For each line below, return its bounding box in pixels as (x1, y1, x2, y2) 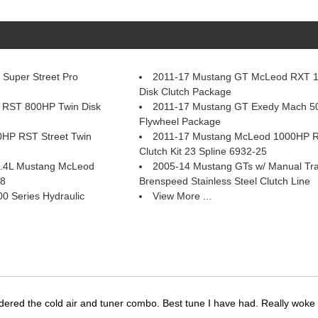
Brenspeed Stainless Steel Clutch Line (138, 175, 310, 187)
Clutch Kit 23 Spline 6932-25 (138, 146, 267, 157)
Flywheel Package (138, 116, 221, 127)
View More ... (152, 190, 212, 202)
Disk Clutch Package (138, 86, 231, 97)
